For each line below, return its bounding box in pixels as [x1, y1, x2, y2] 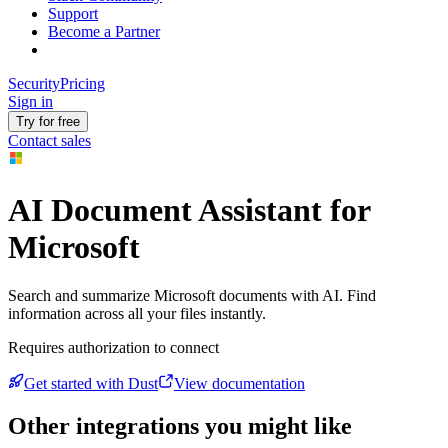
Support [48, 5, 98, 23]
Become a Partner [48, 23, 160, 41]
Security [8, 75, 60, 93]
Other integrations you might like [8, 413, 352, 440]
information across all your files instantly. [8, 305, 266, 323]
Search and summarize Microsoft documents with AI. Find [8, 287, 376, 305]
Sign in [8, 93, 53, 111]
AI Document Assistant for [8, 191, 370, 228]
